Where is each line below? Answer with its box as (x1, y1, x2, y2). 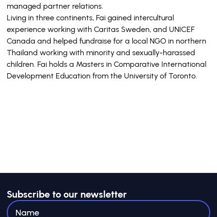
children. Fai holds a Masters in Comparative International (7, 60, 206, 69)
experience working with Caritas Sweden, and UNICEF (7, 25, 195, 34)
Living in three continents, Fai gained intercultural (7, 13, 174, 22)
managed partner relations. (7, 1, 103, 11)
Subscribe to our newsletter (7, 188, 127, 200)
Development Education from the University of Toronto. (7, 71, 199, 80)
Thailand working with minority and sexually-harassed (7, 48, 195, 57)
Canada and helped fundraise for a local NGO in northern (7, 36, 206, 46)
